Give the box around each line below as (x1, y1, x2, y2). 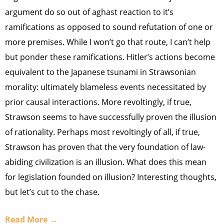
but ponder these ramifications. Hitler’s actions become (5, 51, 215, 62)
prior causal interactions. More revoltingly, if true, (5, 96, 191, 107)
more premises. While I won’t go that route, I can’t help (5, 36, 210, 47)
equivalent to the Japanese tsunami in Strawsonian (5, 66, 196, 77)
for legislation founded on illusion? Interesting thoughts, (5, 171, 216, 182)
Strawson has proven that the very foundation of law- (5, 141, 205, 152)
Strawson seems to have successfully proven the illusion (5, 111, 216, 122)
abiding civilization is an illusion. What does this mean (5, 156, 206, 167)
